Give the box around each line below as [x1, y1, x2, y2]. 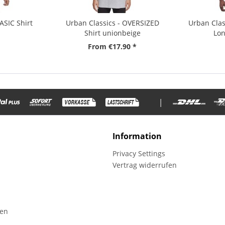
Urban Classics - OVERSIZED [65, 18, 159, 28]
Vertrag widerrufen [113, 160, 177, 170]
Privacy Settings [113, 148, 165, 158]
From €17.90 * [88, 42, 137, 52]
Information [113, 130, 162, 142]
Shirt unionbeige [84, 28, 141, 38]
